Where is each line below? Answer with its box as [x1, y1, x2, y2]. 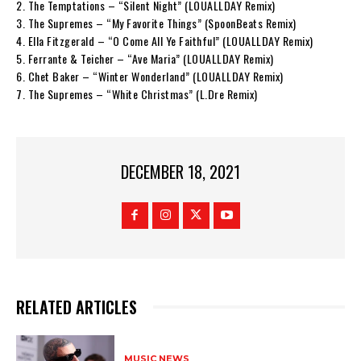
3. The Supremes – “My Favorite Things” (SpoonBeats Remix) [16, 14, 297, 31]
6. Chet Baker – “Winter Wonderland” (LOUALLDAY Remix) [16, 67, 284, 85]
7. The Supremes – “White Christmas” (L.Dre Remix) [16, 85, 258, 102]
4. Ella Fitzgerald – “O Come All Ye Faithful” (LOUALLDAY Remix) [16, 31, 313, 49]
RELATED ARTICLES [16, 295, 137, 320]
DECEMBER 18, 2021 [121, 160, 240, 185]
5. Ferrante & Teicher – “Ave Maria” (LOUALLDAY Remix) [16, 49, 274, 67]
